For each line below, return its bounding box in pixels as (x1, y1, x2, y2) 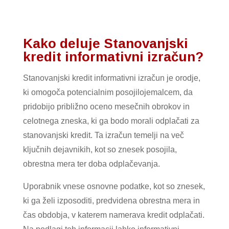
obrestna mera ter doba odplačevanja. (22, 159, 160, 168)
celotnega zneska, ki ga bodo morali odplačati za (22, 116, 199, 125)
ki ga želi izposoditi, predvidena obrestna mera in (22, 196, 200, 205)
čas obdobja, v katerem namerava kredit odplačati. (22, 210, 204, 219)
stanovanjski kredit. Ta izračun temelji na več (22, 130, 184, 140)
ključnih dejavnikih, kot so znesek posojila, (22, 145, 177, 154)
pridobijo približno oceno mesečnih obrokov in (22, 102, 190, 111)
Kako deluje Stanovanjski (22, 35, 188, 51)
